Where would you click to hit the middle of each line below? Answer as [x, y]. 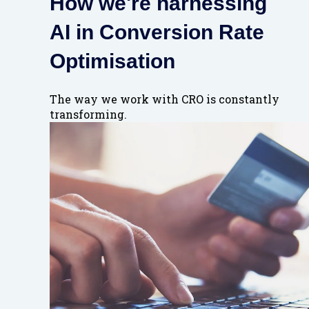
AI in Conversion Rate [157, 32]
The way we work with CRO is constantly [165, 99]
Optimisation [112, 61]
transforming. [88, 114]
